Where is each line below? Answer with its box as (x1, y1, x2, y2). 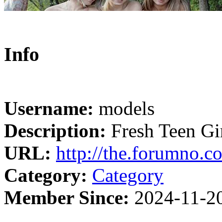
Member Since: (4, 187, 129, 209)
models (94, 98, 155, 119)
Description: (4, 120, 106, 142)
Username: (4, 98, 94, 119)
